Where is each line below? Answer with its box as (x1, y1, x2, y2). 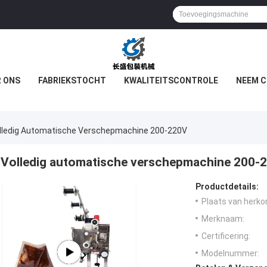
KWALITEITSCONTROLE (124, 76, 218, 85)
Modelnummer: (201, 249, 259, 259)
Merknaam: (201, 214, 244, 224)
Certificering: (201, 231, 250, 241)
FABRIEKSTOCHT (38, 76, 106, 85)
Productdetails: (195, 182, 259, 192)
